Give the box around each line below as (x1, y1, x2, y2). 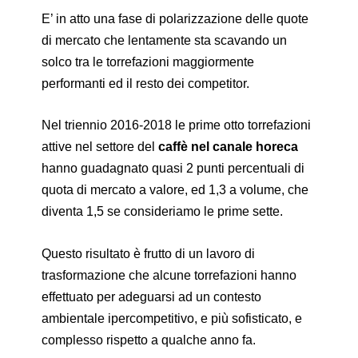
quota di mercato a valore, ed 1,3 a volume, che (42, 183, 309, 197)
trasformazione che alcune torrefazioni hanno (42, 268, 297, 282)
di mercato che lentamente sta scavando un (42, 33, 288, 47)
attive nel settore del (42, 140, 159, 154)
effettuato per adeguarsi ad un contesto (42, 289, 262, 304)
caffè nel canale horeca (158, 140, 299, 154)
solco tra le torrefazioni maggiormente (42, 54, 255, 69)
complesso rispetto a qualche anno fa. (42, 332, 257, 347)
